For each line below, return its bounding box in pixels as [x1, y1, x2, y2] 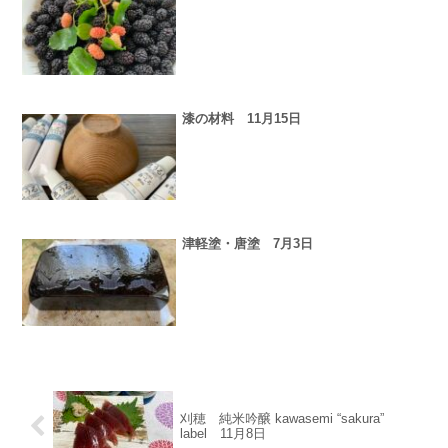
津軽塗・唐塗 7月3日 [182, 236, 314, 252]
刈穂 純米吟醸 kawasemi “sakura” [179, 411, 384, 427]
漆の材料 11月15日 [182, 111, 302, 127]
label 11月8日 [179, 426, 266, 442]
